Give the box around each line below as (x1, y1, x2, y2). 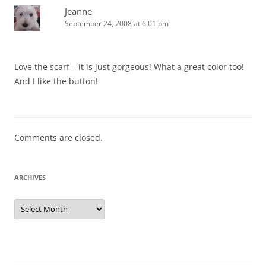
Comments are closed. (14, 132, 103, 144)
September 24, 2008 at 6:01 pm (65, 18, 169, 29)
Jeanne (65, 5, 92, 18)
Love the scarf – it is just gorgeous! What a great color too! (14, 61, 244, 73)
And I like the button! (14, 75, 98, 87)
